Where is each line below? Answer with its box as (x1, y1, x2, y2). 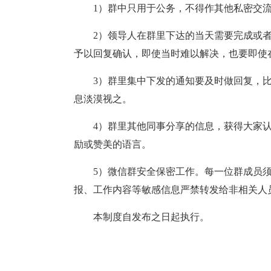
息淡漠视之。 (74, 94, 132, 104)
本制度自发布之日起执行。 (93, 212, 209, 222)
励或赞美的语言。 (74, 139, 151, 149)
